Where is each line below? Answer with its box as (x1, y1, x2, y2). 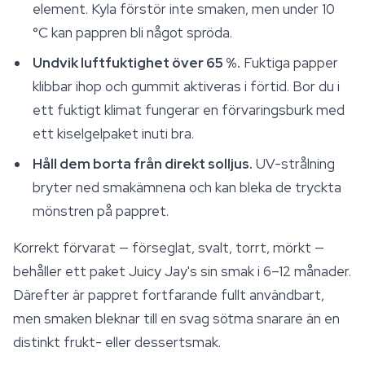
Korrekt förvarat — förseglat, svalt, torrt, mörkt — (13, 239, 324, 257)
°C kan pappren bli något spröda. (33, 24, 232, 42)
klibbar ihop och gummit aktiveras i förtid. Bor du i (33, 77, 340, 95)
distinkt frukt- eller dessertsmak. (13, 333, 221, 351)
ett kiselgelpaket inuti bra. (33, 125, 194, 143)
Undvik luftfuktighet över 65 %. (33, 54, 240, 72)
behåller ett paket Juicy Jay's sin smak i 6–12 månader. (13, 262, 351, 280)
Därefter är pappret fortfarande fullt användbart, (13, 286, 324, 304)
